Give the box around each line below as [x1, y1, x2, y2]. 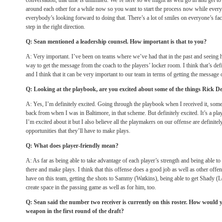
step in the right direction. [26, 23, 85, 30]
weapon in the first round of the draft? [26, 208, 124, 215]
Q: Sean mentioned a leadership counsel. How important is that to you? [26, 38, 207, 45]
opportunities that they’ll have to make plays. [26, 127, 130, 134]
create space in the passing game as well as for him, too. [26, 184, 156, 191]
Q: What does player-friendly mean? [26, 142, 118, 149]
